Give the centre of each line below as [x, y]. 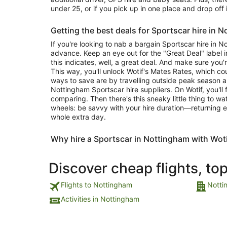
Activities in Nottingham [100, 199]
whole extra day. [78, 117]
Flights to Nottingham [97, 185]
